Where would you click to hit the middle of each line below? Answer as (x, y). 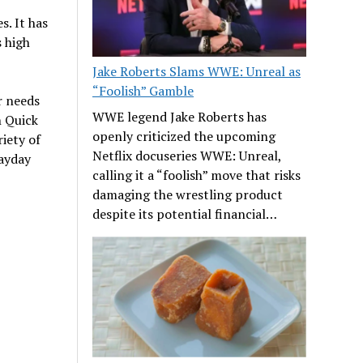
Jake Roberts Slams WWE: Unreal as (197, 72)
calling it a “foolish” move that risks (197, 175)
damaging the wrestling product (188, 195)
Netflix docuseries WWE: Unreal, (187, 156)
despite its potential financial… (185, 214)
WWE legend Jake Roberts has (180, 117)
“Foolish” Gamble (143, 91)
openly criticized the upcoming (184, 137)
